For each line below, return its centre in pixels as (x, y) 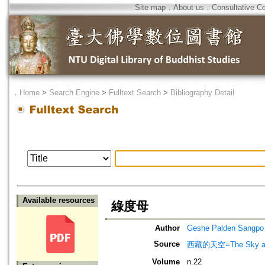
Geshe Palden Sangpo (225, 228)
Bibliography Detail (202, 93)
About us (189, 7)
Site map (150, 7)
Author (167, 228)
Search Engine (74, 93)
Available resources (59, 201)
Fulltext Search (135, 93)
